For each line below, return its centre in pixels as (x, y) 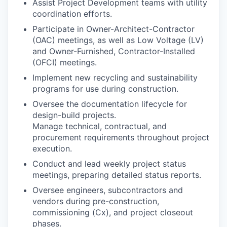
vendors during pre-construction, (96, 201)
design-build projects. (74, 115)
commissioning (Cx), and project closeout (113, 212)
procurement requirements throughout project (121, 137)
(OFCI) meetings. (65, 62)
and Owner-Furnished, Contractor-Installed (114, 51)
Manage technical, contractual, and (100, 126)
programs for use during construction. (105, 88)
